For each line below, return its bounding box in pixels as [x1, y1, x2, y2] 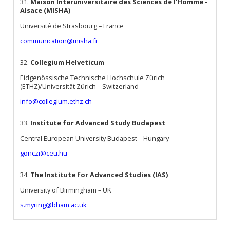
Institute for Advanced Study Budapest [30, 118, 166, 127]
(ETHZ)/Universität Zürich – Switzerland [20, 81, 139, 91]
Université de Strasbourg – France [20, 21, 124, 30]
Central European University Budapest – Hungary [20, 133, 169, 143]
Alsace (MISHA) [20, 5, 71, 15]
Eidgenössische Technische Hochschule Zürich [20, 72, 165, 82]
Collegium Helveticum [30, 57, 105, 67]
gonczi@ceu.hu [20, 148, 68, 158]
